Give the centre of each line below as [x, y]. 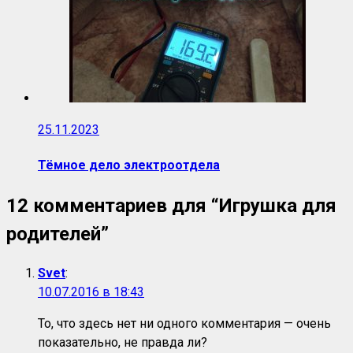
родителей [54, 234]
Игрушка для [278, 206]
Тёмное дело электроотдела [129, 165]
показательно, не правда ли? [123, 343]
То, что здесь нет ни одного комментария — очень [184, 324]
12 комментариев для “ [113, 206]
